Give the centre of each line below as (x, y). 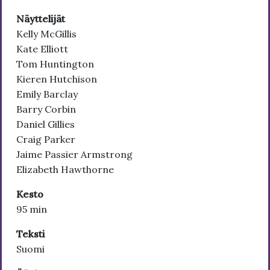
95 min (32, 209)
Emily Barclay (47, 94)
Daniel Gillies (46, 124)
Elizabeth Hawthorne (65, 170)
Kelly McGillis (46, 34)
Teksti (30, 234)
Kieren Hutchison (57, 79)
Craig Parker (46, 140)
